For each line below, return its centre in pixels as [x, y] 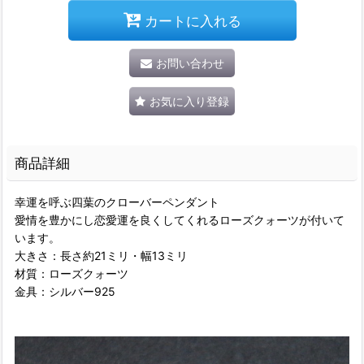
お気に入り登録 [189, 101]
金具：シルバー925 [65, 291]
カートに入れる [193, 20]
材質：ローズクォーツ [71, 273]
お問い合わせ [190, 63]
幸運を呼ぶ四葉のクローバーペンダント [117, 202]
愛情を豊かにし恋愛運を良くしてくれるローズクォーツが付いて [180, 220]
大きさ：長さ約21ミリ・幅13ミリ [101, 256]
